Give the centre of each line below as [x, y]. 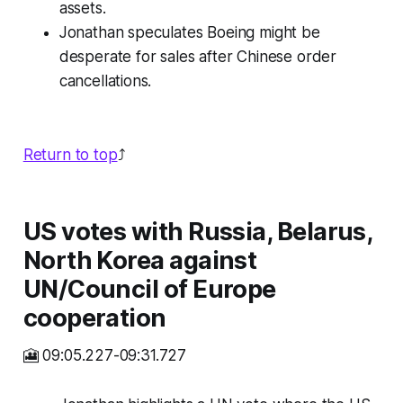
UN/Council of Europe [149, 290]
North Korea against [140, 261]
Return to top [70, 155]
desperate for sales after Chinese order [198, 57]
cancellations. [105, 81]
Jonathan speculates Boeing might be [189, 33]
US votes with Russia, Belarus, [197, 232]
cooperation [94, 318]
